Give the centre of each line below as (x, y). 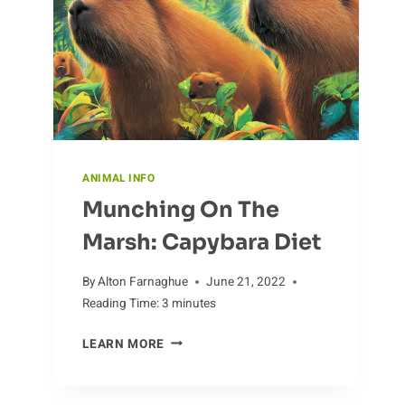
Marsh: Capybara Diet (202, 242)
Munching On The (181, 209)
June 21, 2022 (246, 282)
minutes (194, 303)
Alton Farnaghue (143, 282)
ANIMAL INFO (119, 179)
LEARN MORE (123, 344)
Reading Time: (121, 303)
